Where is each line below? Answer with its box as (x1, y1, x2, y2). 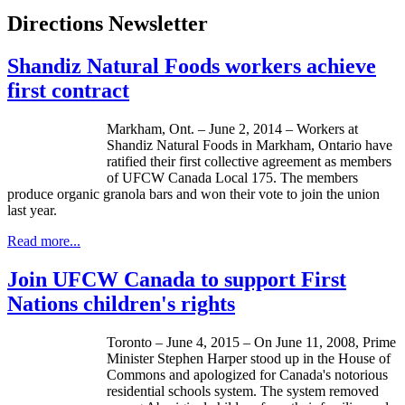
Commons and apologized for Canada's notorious (107, 366, 388, 382)
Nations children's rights (7, 291, 235, 316)
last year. (7, 202, 61, 219)
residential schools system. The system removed (107, 382, 379, 399)
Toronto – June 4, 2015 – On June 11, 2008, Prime (107, 334, 396, 350)
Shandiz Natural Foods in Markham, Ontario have (107, 137, 392, 154)
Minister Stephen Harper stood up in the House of (107, 350, 391, 366)
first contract (7, 79, 129, 103)
